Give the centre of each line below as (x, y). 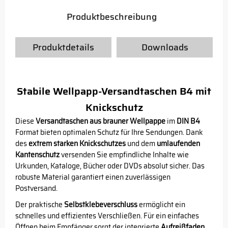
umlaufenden (178, 144)
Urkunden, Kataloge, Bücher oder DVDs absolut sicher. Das (110, 166)
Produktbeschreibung (111, 17)
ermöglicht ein (161, 205)
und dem (141, 144)
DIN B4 (188, 121)
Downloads (165, 47)
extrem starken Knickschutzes (77, 144)
